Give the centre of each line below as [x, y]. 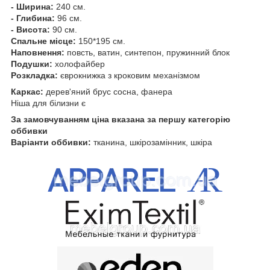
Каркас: [27, 91]
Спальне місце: [45, 41]
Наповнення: [39, 52]
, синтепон [141, 52]
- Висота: [30, 29]
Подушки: [32, 64]
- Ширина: [32, 6]
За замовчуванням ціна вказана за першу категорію [121, 119]
